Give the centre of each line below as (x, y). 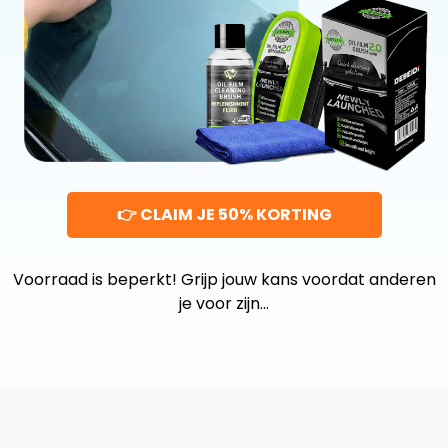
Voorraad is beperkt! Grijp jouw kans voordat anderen (224, 280)
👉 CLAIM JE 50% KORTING (224, 215)
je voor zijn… (224, 304)
